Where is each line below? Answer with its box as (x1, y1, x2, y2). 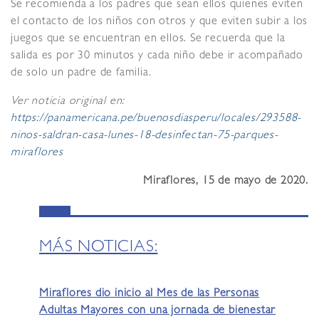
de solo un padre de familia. (11, 68, 152, 80)
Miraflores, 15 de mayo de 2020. (143, 176, 308, 188)
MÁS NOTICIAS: (39, 240, 158, 257)
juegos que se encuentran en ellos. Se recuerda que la (11, 33, 286, 46)
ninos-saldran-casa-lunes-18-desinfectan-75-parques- (11, 130, 278, 142)
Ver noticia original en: (11, 96, 125, 108)
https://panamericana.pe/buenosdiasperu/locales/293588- (11, 113, 302, 125)
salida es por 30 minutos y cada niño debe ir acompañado (11, 51, 303, 63)
